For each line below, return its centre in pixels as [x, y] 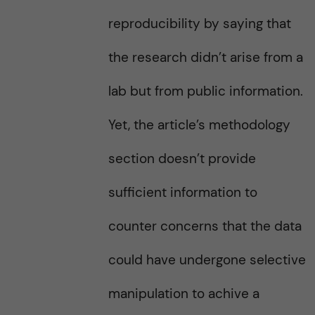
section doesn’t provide [182, 159]
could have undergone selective [207, 260]
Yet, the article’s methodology [199, 125]
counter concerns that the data [205, 226]
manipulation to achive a [184, 294]
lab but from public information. [205, 91]
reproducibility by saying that [199, 24]
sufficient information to [182, 192]
